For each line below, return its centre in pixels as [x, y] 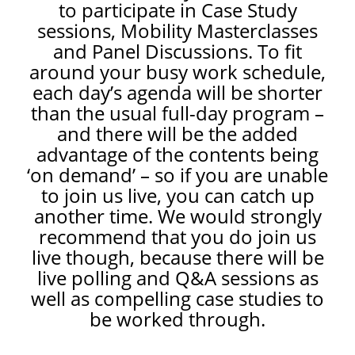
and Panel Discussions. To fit [177, 51]
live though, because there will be [177, 257]
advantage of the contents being [177, 154]
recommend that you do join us [177, 236]
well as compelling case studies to [177, 298]
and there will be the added [177, 133]
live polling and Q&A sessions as [177, 277]
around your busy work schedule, [177, 71]
